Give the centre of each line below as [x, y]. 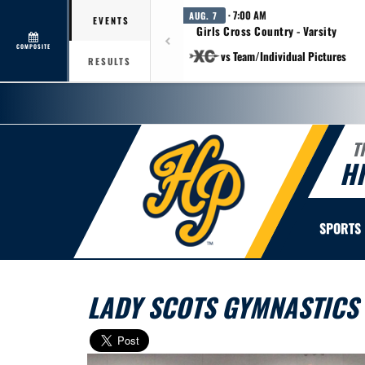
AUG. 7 [203, 15]
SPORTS [340, 228]
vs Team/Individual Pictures [283, 56]
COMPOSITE [33, 46]
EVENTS [111, 20]
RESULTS [110, 61]
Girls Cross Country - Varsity [267, 31]
